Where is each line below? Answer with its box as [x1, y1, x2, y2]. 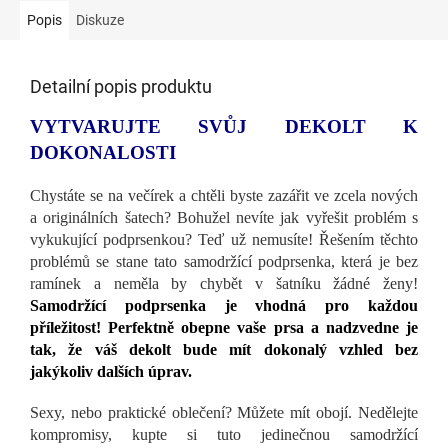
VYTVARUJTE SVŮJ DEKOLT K [30, 115, 418, 137]
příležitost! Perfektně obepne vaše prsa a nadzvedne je [30, 318, 418, 336]
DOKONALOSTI [30, 141, 176, 163]
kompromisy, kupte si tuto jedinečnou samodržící [30, 425, 418, 443]
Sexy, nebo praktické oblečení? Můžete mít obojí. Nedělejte [30, 403, 418, 421]
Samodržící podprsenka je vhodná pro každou [30, 296, 418, 314]
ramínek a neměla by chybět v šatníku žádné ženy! [30, 274, 418, 292]
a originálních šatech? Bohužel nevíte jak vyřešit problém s [30, 208, 418, 226]
